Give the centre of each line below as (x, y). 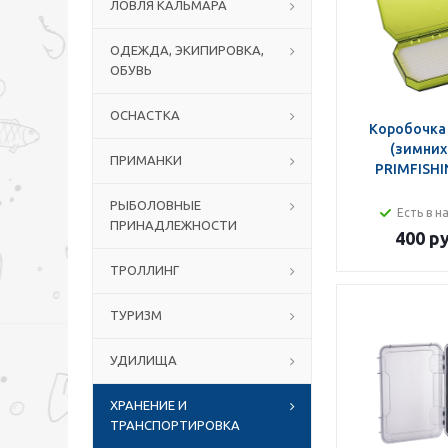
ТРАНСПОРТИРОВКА (175, 425)
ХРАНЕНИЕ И (148, 405)
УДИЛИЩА (143, 360)
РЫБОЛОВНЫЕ (155, 205)
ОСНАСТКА (145, 115)
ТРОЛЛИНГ (144, 270)
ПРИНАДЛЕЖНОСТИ (173, 225)
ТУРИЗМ (136, 315)
